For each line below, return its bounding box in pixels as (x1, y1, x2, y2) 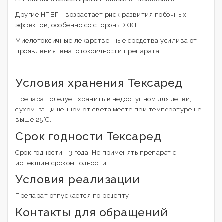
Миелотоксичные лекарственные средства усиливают (15, 36, 197, 44)
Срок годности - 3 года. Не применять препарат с (15, 148, 177, 156)
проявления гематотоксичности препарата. (15, 47, 161, 55)
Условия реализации (15, 172, 140, 186)
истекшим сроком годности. (15, 159, 108, 166)
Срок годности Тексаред (15, 129, 161, 143)
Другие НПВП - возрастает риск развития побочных (15, 10, 187, 18)
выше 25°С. (15, 115, 51, 123)
